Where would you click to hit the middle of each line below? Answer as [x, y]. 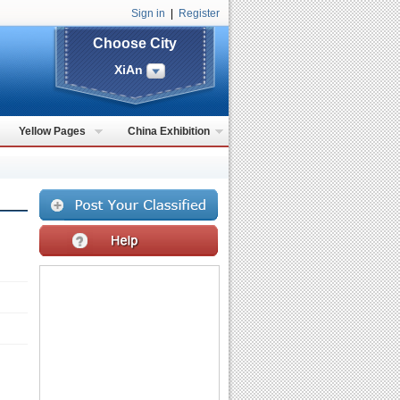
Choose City [135, 43]
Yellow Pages [52, 131]
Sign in [148, 13]
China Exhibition [168, 131]
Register [199, 13]
